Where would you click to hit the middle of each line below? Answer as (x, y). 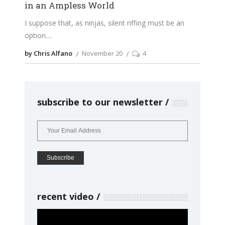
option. (36, 35)
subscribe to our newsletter (100, 102)
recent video (66, 196)
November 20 (102, 53)
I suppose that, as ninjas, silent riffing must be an (104, 23)
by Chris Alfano (48, 53)
